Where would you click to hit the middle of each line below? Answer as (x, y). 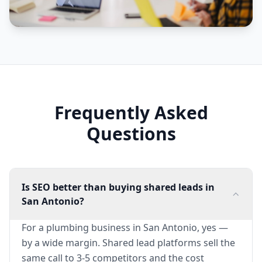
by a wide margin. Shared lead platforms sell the (128, 242)
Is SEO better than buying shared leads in (118, 187)
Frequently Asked (131, 112)
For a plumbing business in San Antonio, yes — (125, 227)
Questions (131, 133)
